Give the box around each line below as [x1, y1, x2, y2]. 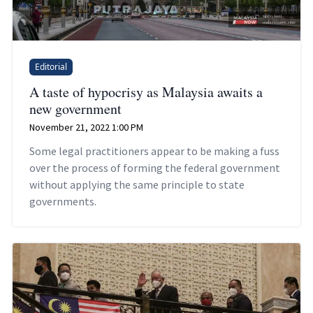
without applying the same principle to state [29, 177, 245, 192]
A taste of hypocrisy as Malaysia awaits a [29, 82, 263, 102]
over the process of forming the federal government [29, 161, 280, 175]
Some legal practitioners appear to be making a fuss [29, 144, 279, 159]
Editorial [35, 61, 67, 73]
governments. [29, 194, 96, 209]
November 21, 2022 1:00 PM [29, 121, 143, 134]
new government [29, 99, 122, 119]
